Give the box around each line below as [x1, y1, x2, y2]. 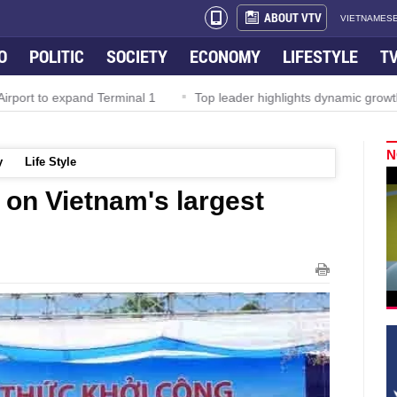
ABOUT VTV [264, 9, 322, 26]
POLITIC [29, 44, 84, 67]
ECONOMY [190, 44, 261, 67]
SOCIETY [106, 44, 167, 67]
